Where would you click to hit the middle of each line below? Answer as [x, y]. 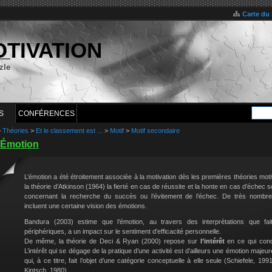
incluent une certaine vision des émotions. [86, 206]
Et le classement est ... [69, 131]
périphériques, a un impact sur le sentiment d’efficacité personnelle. [123, 231]
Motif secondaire [155, 131]
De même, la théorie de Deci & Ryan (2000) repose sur [112, 241]
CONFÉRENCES [46, 114]
